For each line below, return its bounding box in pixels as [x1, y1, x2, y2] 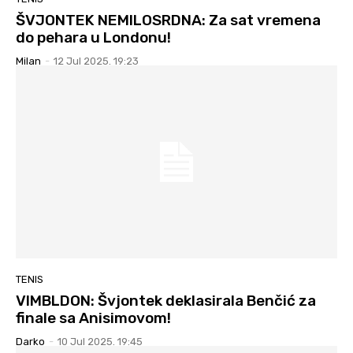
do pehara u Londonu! [16, 28, 171, 47]
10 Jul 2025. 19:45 [58, 335, 143, 347]
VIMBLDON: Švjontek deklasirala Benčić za [16, 291, 316, 310]
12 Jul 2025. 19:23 [54, 55, 139, 68]
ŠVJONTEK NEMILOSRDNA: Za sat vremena [16, 11, 321, 30]
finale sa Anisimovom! [16, 308, 171, 327]
